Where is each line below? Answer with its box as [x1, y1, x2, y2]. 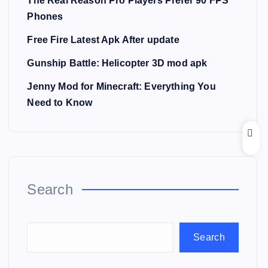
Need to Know [27, 98, 93, 108]
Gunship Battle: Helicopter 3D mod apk [27, 58, 208, 68]
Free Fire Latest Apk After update [27, 35, 179, 45]
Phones [27, 11, 63, 22]
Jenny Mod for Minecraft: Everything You [27, 81, 216, 92]
